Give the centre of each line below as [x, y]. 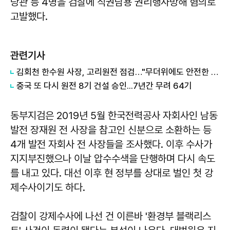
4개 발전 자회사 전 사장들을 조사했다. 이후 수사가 [111, 144]
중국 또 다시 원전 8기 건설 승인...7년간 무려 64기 [104, 85]
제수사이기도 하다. [48, 187]
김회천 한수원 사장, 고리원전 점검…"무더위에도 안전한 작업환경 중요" [215, 72]
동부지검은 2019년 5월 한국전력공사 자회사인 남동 [114, 115]
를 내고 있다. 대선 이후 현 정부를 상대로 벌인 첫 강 [112, 173]
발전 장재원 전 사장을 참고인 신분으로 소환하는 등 [111, 130]
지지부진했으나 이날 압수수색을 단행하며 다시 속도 [113, 158]
